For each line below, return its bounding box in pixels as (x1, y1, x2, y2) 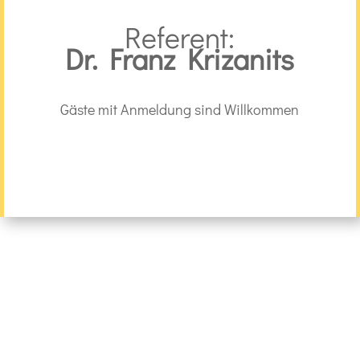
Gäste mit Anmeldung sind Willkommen (60, 100, 300, 119)
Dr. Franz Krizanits (65, 39, 295, 78)
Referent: (125, 18, 235, 56)
